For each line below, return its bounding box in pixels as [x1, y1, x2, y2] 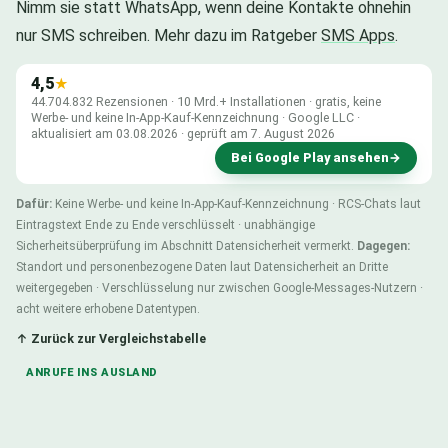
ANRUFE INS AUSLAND [26, 365, 158, 379]
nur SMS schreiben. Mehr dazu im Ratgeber [16, 25, 321, 45]
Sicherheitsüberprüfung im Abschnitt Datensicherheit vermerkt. [16, 238, 357, 253]
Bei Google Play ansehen [231, 149, 389, 165]
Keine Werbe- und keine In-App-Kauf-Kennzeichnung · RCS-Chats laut [52, 196, 421, 211]
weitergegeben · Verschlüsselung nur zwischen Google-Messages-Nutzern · [16, 280, 423, 295]
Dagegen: [357, 238, 410, 253]
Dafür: [16, 196, 52, 211]
